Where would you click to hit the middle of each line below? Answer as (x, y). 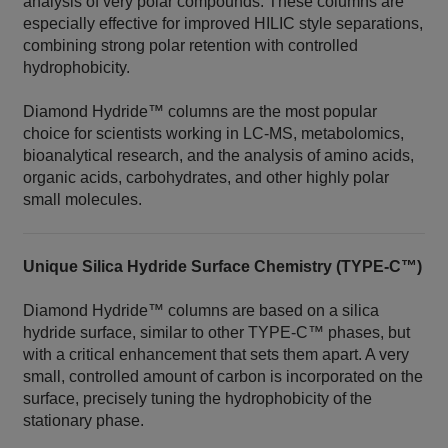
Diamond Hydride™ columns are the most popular (200, 112)
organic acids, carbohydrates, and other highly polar (206, 178)
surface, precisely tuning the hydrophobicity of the (198, 399)
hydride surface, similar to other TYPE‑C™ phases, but (217, 333)
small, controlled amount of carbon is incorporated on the (223, 377)
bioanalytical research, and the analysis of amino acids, (219, 156)
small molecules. (83, 200)
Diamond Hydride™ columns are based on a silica (201, 311)
